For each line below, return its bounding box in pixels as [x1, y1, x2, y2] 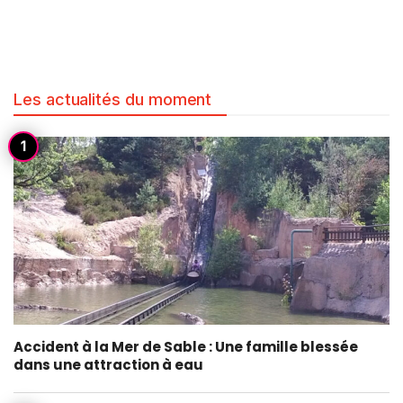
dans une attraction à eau [13, 355, 203, 375]
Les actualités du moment [13, 90, 212, 110]
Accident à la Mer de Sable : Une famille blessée [13, 337, 358, 357]
